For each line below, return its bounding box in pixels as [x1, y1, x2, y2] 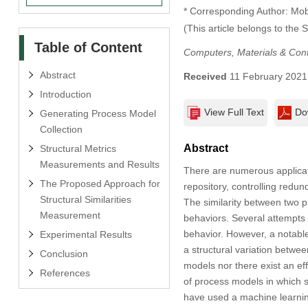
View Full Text [203, 106, 264, 118]
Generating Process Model [39, 107, 156, 119]
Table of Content [34, 39, 142, 55]
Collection [39, 123, 82, 135]
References [39, 267, 90, 278]
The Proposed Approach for [39, 177, 160, 189]
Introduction [39, 88, 91, 100]
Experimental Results [39, 228, 132, 240]
